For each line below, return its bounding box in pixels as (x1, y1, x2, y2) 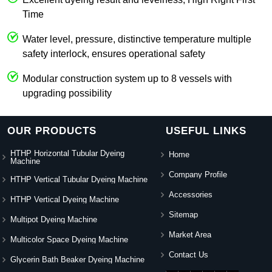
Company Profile (169, 170, 228, 180)
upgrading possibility (22, 87, 112, 98)
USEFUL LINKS (166, 124, 247, 137)
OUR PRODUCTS (7, 124, 97, 137)
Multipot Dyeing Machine (10, 215, 97, 225)
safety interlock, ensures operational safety (22, 48, 205, 59)
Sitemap (169, 210, 199, 220)
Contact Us (169, 250, 209, 260)
